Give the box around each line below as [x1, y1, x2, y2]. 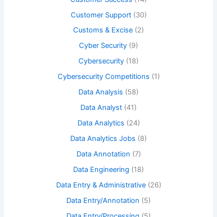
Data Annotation [76, 149, 130, 158]
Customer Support [70, 10, 131, 19]
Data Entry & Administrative [56, 180, 146, 189]
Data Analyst [80, 103, 122, 112]
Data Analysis [78, 88, 123, 97]
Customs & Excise [73, 26, 133, 35]
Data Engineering [73, 165, 129, 174]
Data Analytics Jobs [70, 134, 136, 143]
